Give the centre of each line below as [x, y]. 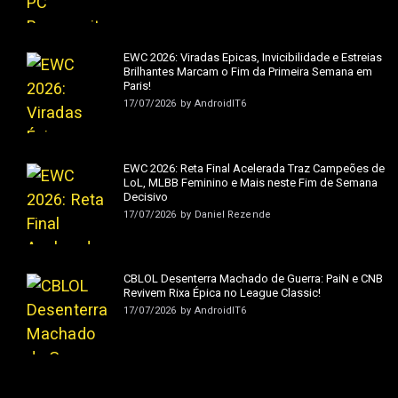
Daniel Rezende [232, 214]
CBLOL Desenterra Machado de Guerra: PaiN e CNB [254, 278]
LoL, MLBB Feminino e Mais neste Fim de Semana [251, 182]
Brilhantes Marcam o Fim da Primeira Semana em [248, 72]
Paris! [138, 86]
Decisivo [146, 196]
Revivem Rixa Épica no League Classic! [223, 292]
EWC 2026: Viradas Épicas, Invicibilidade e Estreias [253, 58]
